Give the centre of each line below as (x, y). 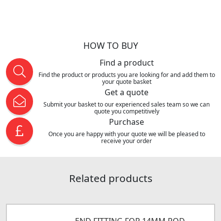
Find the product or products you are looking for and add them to (127, 74)
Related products (110, 178)
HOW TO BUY (110, 45)
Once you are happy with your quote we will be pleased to (127, 134)
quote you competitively (127, 111)
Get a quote (127, 92)
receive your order (127, 141)
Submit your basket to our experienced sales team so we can (127, 104)
